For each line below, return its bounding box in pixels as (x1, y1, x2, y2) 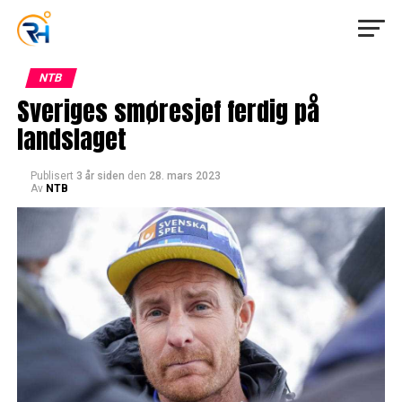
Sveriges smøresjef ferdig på (16, 92, 319, 130)
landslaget (16, 119, 127, 158)
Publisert (30, 170, 74, 182)
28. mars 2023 (148, 170, 221, 182)
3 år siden (75, 170, 125, 182)
